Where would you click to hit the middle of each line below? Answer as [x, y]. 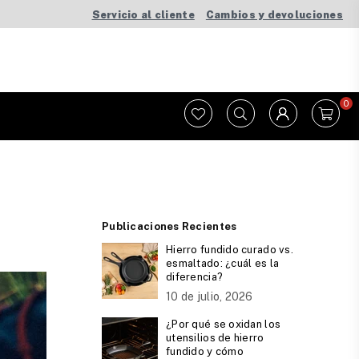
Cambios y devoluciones [274, 15]
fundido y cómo [205, 351]
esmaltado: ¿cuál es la [223, 263]
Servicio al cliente [143, 15]
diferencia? [195, 277]
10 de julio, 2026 [210, 296]
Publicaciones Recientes [169, 226]
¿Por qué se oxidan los [224, 324]
